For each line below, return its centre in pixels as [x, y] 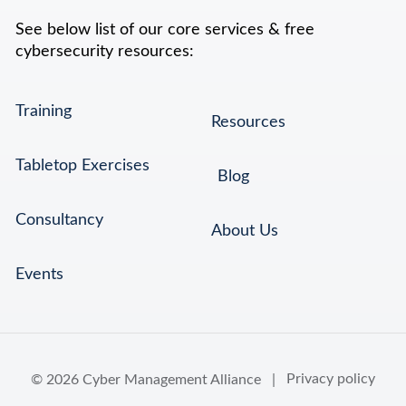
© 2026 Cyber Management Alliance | [159, 379]
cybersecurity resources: [105, 51]
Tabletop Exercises [82, 165]
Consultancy [59, 220]
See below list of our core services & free [165, 29]
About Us [245, 231]
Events [39, 274]
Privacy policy [331, 379]
